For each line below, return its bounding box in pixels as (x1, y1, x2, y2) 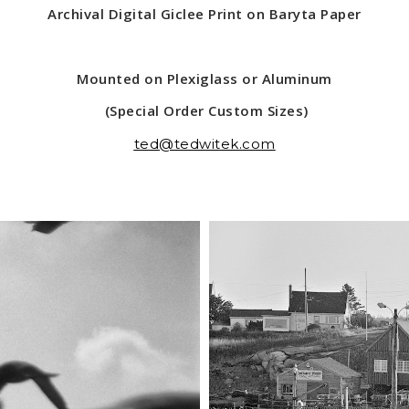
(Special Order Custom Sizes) (100, 101, 309, 120)
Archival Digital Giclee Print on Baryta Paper (47, 4, 362, 23)
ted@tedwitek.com (133, 134, 276, 152)
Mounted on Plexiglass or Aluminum (77, 68, 332, 88)
